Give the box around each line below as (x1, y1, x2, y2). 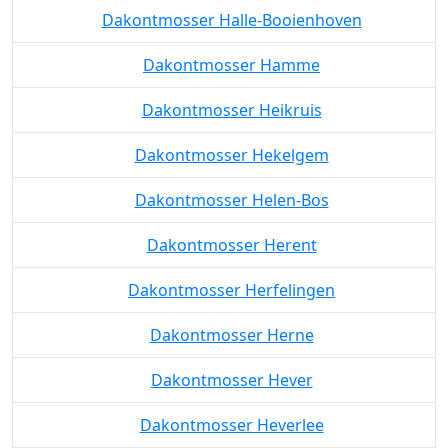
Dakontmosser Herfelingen (128, 352, 335, 375)
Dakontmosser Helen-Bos (134, 262, 329, 285)
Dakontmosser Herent (146, 307, 317, 330)
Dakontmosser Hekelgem (134, 217, 329, 240)
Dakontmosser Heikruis (141, 172, 322, 195)
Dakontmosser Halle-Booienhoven (101, 82, 362, 105)
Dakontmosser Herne (149, 397, 314, 420)
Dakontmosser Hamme (143, 127, 320, 150)
